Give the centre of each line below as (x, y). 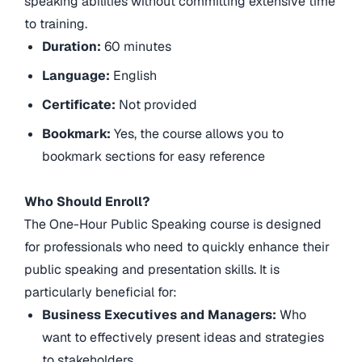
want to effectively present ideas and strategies (183, 338)
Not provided (157, 105)
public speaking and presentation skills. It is (152, 270)
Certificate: (79, 105)
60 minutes (138, 47)
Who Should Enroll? (87, 202)
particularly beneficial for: (101, 293)
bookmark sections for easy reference (154, 157)
